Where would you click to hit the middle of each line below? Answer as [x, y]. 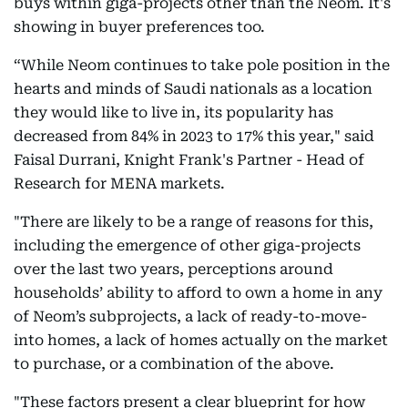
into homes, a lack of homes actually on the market [201, 340]
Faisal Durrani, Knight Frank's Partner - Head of [189, 160]
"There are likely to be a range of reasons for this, [194, 222]
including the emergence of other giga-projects [187, 245]
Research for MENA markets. [119, 184]
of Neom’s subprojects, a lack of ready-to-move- [190, 316]
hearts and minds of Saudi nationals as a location [193, 89]
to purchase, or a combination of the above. [174, 364]
